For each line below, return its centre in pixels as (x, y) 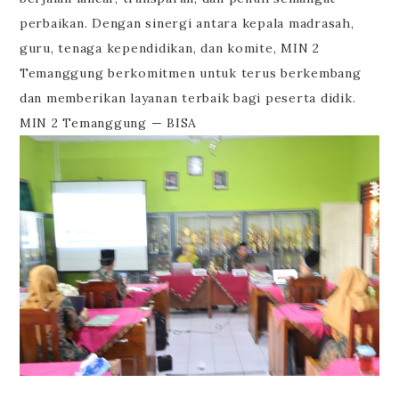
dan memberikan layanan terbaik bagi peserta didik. (187, 98)
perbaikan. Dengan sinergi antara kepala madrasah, (187, 24)
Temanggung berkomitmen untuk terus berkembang (190, 73)
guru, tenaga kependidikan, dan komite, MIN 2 (169, 49)
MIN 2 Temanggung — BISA (108, 123)
